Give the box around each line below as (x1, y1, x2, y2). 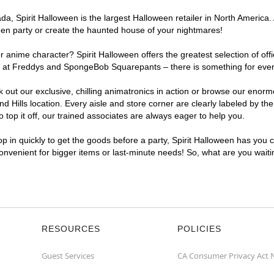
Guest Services (42, 250, 94, 261)
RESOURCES (42, 224, 100, 234)
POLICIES (177, 224, 221, 234)
